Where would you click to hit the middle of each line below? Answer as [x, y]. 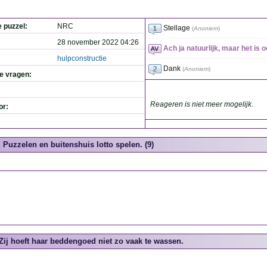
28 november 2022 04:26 [98, 42]
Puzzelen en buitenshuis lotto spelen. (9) [78, 145]
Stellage [177, 28]
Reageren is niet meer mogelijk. [202, 104]
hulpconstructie [82, 58]
